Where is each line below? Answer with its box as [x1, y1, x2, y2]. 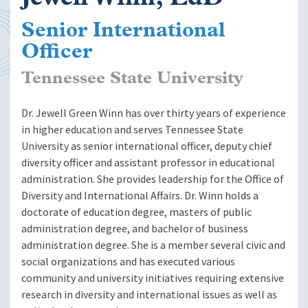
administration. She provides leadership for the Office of [21, 172, 284, 187]
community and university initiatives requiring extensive [21, 271, 284, 286]
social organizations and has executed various [21, 254, 235, 269]
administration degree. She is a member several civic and [21, 238, 285, 253]
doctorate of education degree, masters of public [21, 205, 252, 220]
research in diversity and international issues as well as [21, 287, 277, 302]
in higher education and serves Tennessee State [21, 122, 243, 137]
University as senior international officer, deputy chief [21, 139, 272, 154]
